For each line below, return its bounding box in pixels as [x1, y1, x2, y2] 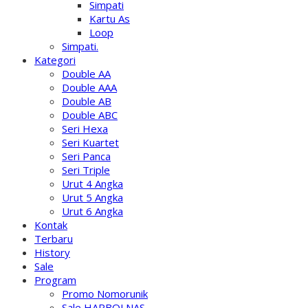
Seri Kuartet [62, 135, 119, 149]
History [34, 245, 70, 259]
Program [34, 273, 76, 287]
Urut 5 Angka [62, 190, 123, 204]
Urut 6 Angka [62, 204, 123, 218]
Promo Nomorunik [62, 287, 148, 300]
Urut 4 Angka [62, 177, 123, 190]
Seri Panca [62, 149, 111, 163]
